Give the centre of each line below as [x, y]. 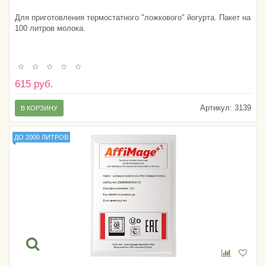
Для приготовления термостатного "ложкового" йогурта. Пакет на [133, 17]
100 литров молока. [50, 28]
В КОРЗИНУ [39, 108]
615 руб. [34, 84]
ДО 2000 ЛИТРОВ [41, 137]
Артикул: [216, 108]
